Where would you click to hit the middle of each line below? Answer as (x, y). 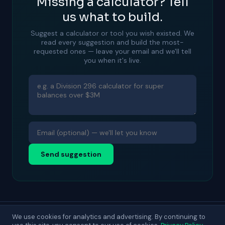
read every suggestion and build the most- (113, 42)
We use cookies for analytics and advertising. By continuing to (109, 217)
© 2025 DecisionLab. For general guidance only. (113, 218)
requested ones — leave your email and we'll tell (113, 51)
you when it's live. (113, 60)
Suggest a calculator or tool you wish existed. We (113, 33)
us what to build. (113, 17)
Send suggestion (71, 154)
